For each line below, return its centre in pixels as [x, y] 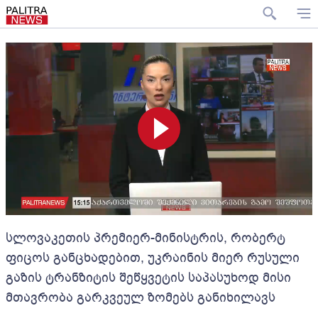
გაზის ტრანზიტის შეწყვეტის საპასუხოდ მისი [148, 277]
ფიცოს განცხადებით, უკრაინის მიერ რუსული [153, 257]
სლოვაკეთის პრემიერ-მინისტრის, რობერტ [146, 237]
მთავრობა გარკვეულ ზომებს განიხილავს [141, 297]
